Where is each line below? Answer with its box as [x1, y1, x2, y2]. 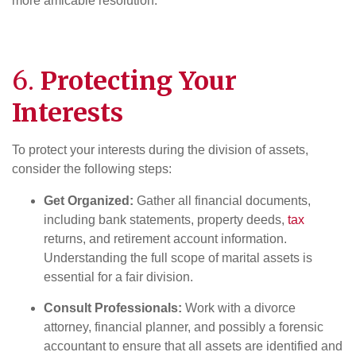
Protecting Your [41, 65, 237, 97]
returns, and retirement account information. [44, 232, 287, 246]
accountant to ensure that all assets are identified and [44, 339, 342, 353]
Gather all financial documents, [133, 194, 311, 207]
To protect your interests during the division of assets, [12, 143, 308, 157]
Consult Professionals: [44, 301, 182, 315]
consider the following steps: [12, 162, 172, 176]
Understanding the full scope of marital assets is [44, 251, 312, 265]
